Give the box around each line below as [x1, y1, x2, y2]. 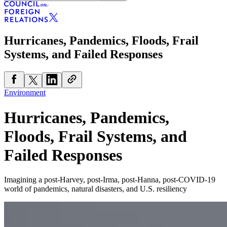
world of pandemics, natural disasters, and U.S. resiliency [4, 184, 187, 194]
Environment [4, 88, 46, 97]
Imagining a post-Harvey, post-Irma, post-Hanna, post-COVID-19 [4, 175, 215, 184]
